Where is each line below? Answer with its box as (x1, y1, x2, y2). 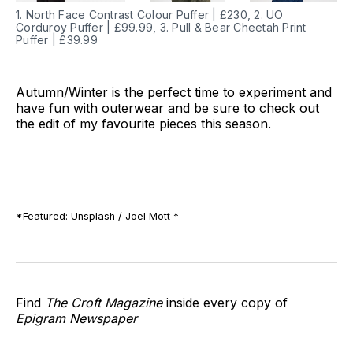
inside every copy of (166, 294, 288, 310)
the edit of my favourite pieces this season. (16, 115, 271, 132)
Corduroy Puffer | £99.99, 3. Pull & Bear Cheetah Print (16, 20, 307, 34)
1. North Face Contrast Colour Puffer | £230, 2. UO (16, 7, 284, 21)
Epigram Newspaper (16, 310, 137, 326)
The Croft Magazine (45, 294, 166, 310)
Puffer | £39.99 (16, 32, 98, 46)
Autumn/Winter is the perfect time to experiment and (16, 84, 332, 100)
